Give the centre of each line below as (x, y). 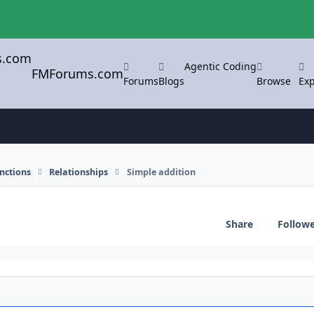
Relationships (79, 172)
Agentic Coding (221, 66)
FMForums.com (78, 73)
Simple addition (161, 172)
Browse (274, 81)
